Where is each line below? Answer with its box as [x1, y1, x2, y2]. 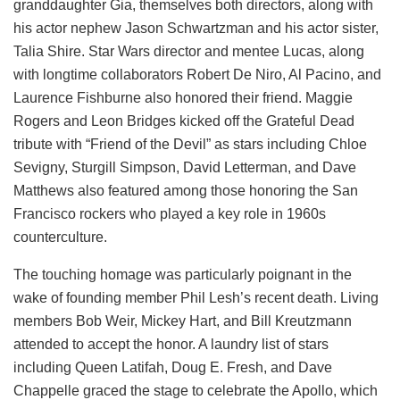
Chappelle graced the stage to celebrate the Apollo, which [13, 382, 378, 398]
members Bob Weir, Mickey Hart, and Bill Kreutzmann [13, 312, 352, 329]
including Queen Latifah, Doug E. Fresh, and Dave [13, 359, 332, 375]
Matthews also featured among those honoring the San [13, 182, 358, 198]
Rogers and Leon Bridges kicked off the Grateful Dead [13, 112, 354, 129]
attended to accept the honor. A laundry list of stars [13, 336, 329, 352]
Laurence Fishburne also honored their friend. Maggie [13, 89, 353, 105]
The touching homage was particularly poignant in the [13, 266, 352, 282]
